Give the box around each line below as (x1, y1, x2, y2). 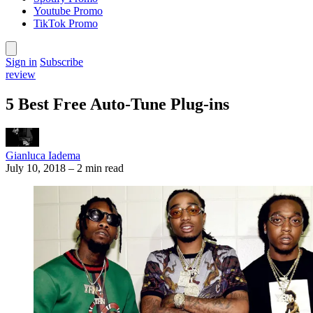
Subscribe (40, 56, 83, 68)
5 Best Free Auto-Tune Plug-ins (6, 94, 229, 113)
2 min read (77, 161, 124, 174)
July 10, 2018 (6, 161, 66, 174)
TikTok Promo (34, 17, 98, 29)
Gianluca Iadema (6, 149, 80, 161)
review (6, 68, 36, 80)
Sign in (6, 56, 37, 68)
